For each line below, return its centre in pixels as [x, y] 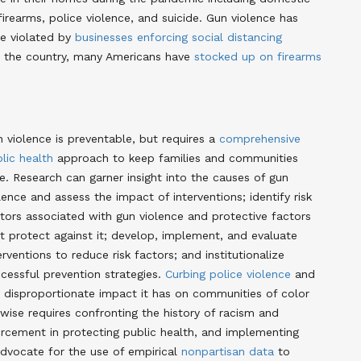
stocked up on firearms [258, 56]
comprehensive [260, 138]
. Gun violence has [249, 17]
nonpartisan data [228, 351]
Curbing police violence [228, 274]
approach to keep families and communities [176, 158]
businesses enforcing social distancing [178, 37]
